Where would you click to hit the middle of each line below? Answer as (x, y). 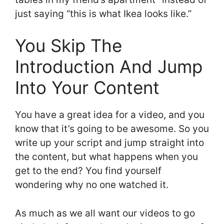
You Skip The (68, 46)
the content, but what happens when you (106, 157)
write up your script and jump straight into (109, 143)
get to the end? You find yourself (88, 171)
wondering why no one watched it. (92, 185)
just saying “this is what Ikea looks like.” (103, 13)
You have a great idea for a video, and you (110, 115)
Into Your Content (87, 88)
